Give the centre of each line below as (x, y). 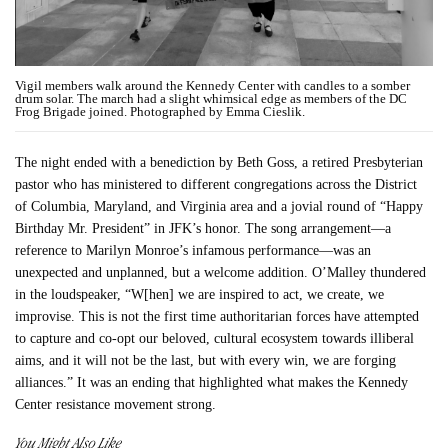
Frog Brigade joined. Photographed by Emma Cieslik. (160, 111)
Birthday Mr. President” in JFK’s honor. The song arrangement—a (203, 228)
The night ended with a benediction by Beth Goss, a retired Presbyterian (219, 162)
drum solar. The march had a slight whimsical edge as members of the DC (211, 98)
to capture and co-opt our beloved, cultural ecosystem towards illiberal (215, 338)
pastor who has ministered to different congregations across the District (216, 184)
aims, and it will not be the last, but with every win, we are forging (206, 360)
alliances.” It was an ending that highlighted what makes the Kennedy (212, 382)
